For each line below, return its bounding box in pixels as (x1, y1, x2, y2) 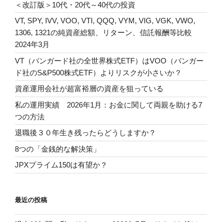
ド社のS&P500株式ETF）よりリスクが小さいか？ (15, 68, 182, 77)
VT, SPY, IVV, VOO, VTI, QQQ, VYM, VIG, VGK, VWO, (15, 16, 195, 25)
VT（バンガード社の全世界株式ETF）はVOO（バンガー (15, 56, 204, 65)
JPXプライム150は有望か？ (15, 161, 108, 169)
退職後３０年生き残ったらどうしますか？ (15, 128, 156, 137)
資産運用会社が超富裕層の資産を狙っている (15, 84, 164, 93)
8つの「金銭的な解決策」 (15, 144, 101, 153)
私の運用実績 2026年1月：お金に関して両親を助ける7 (15, 100, 202, 109)
